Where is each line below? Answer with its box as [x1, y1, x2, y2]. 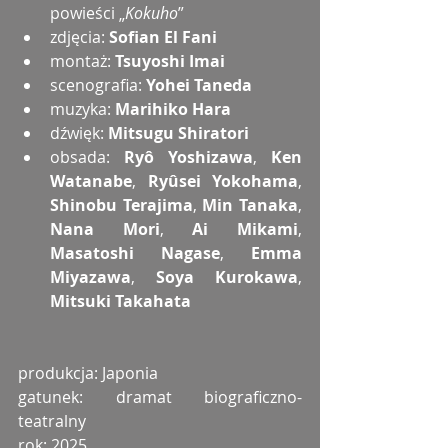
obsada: [50, 146, 110, 169]
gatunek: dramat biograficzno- [18, 386, 302, 409]
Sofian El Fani [109, 26, 217, 49]
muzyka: [50, 98, 115, 121]
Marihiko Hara [115, 98, 231, 121]
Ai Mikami [192, 218, 299, 241]
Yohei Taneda [146, 74, 252, 97]
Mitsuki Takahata [50, 290, 191, 313]
